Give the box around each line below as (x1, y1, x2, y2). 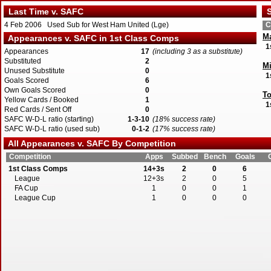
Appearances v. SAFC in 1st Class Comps (4, 33, 179, 43)
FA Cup (15, 184, 38, 192)
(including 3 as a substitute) (152, 47, 243, 56)
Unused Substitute (4, 67, 65, 75)
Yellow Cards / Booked (4, 96, 79, 104)
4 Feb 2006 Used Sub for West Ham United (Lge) (4, 21, 169, 29)
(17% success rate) (152, 125, 215, 133)
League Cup (15, 194, 56, 202)
